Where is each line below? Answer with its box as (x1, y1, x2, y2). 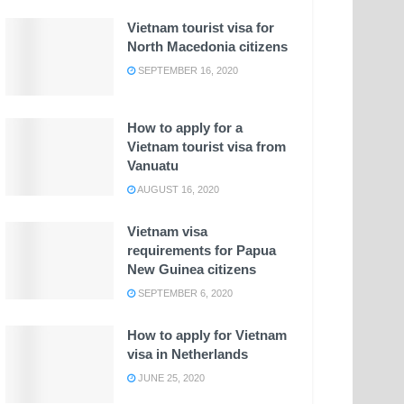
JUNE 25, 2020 (135, 372, 205, 384)
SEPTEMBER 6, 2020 (135, 288, 233, 299)
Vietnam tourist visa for (127, 20, 274, 36)
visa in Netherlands (127, 346, 248, 363)
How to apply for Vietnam (127, 327, 287, 344)
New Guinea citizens (127, 262, 256, 278)
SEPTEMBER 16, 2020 (135, 65, 238, 77)
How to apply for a (127, 120, 243, 136)
